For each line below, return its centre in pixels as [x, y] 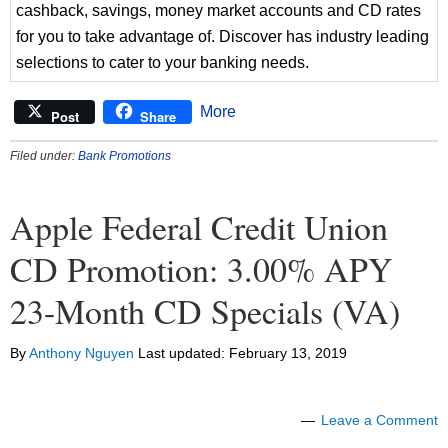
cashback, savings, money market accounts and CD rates [218, 11]
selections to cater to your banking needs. [162, 63]
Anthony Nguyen [81, 353]
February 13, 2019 [288, 353]
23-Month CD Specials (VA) [205, 311]
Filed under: [44, 156]
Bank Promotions [124, 156]
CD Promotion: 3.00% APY [201, 269]
